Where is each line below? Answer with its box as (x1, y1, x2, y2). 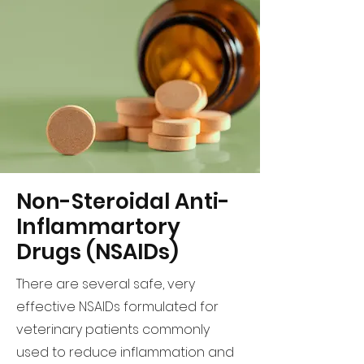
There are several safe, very (16, 275, 195, 293)
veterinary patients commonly (16, 320, 210, 339)
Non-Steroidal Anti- (16, 187, 230, 216)
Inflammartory (16, 212, 180, 241)
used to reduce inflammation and (16, 343, 234, 362)
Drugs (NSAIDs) (16, 237, 179, 266)
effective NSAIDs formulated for (16, 297, 219, 316)
